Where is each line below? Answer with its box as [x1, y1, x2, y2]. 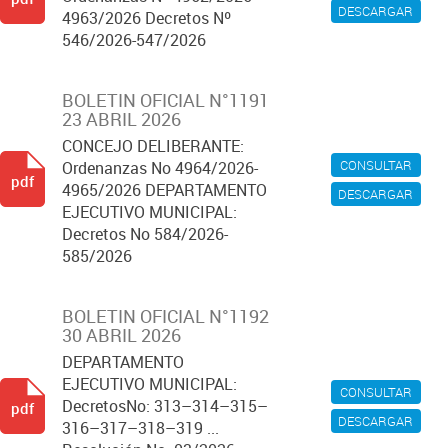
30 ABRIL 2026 [62, 323, 181, 347]
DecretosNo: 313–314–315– [62, 395, 268, 417]
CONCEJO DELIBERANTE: [62, 135, 244, 157]
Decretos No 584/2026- [62, 223, 228, 245]
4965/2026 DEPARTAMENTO [62, 179, 267, 201]
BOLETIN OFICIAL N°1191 [62, 88, 269, 112]
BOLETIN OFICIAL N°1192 [62, 304, 269, 328]
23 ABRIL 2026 [62, 107, 181, 131]
